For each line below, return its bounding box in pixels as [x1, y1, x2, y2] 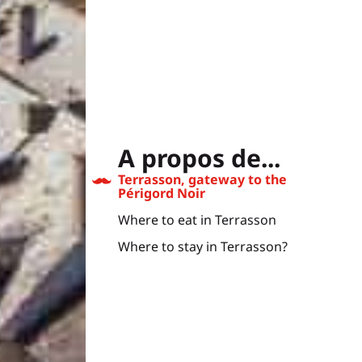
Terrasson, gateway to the [118, 170, 287, 189]
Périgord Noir [118, 184, 205, 203]
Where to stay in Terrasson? [118, 238, 288, 256]
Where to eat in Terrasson [118, 211, 276, 229]
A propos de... [118, 141, 280, 175]
